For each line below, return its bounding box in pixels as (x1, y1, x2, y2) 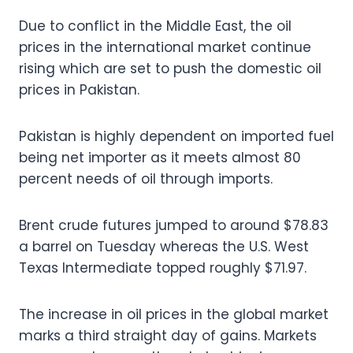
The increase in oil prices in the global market (19, 304, 329, 324)
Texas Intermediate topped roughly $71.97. (19, 258, 307, 277)
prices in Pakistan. (19, 80, 139, 99)
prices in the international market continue (19, 37, 311, 57)
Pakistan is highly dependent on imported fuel (19, 126, 334, 146)
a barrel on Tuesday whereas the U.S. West (19, 236, 309, 256)
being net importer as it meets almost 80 (19, 147, 301, 167)
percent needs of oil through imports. (19, 169, 273, 188)
